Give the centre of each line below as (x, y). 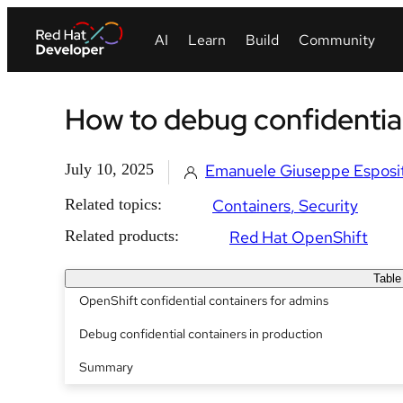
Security (328, 206)
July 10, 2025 (109, 169)
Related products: (122, 236)
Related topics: (113, 204)
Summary (106, 367)
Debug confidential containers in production (202, 334)
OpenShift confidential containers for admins (204, 300)
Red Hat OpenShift (299, 237)
